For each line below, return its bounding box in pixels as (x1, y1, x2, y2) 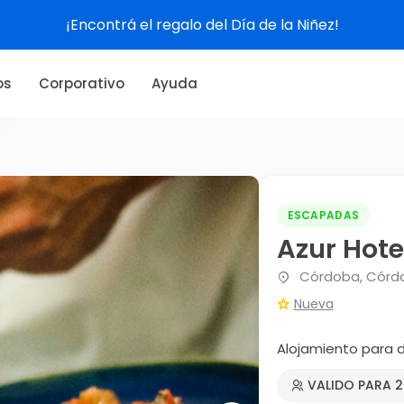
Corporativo (38, 73, 124, 93)
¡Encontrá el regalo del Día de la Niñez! (65, 14, 339, 35)
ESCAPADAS (287, 207, 360, 223)
